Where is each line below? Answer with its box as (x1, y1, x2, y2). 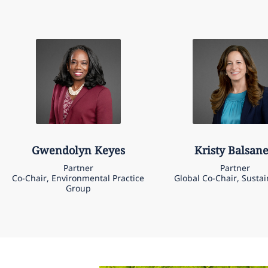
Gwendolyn (31, 143, 92, 158)
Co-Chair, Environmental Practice (12, 172, 145, 184)
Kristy (194, 143, 226, 158)
